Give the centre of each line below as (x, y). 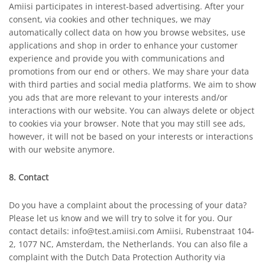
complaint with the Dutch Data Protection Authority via (117, 257)
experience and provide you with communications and (117, 58)
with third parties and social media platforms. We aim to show (132, 84)
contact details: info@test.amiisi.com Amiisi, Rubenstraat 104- (132, 231)
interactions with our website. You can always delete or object (132, 110)
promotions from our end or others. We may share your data (129, 71)
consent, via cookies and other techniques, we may (110, 19)
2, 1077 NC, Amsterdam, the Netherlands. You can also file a (128, 244)
